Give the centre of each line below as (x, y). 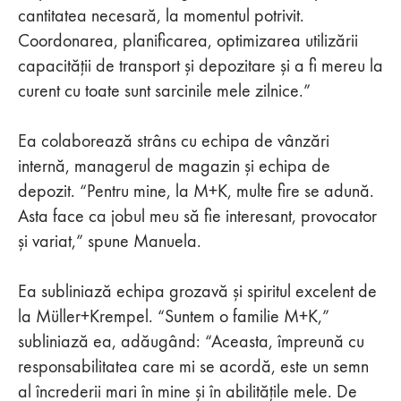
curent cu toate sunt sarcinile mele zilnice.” (166, 90)
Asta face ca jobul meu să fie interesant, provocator (197, 215)
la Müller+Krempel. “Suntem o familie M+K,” (174, 316)
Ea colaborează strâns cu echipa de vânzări (174, 140)
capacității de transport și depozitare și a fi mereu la (200, 65)
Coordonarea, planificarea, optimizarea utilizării (188, 40)
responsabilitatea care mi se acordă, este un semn (193, 366)
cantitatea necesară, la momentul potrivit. (161, 15)
